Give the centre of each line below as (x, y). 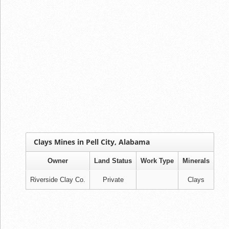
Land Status (113, 161)
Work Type (157, 161)
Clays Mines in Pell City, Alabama (92, 142)
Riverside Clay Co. (58, 179)
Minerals (196, 161)
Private (113, 179)
